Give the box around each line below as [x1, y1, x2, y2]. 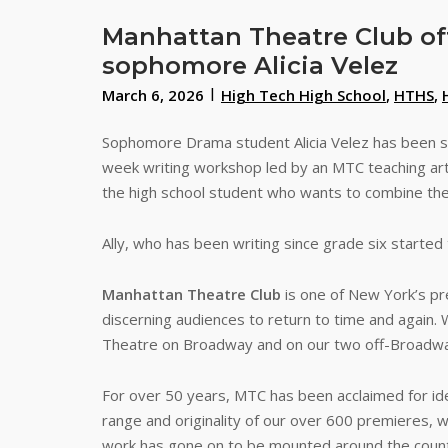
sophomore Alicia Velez [102, 51, 398, 80]
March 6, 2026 [102, 85, 204, 105]
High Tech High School [221, 85, 386, 105]
